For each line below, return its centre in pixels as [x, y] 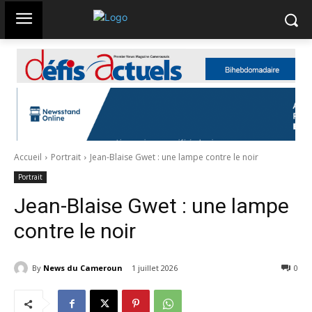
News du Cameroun [83, 267]
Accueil [28, 157]
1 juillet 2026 [155, 268]
